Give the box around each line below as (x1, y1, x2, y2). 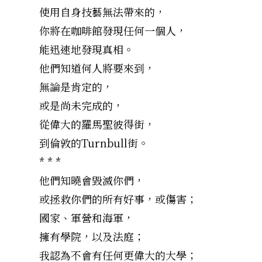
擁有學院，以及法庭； (39, 228, 144, 244)
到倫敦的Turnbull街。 (39, 135, 149, 150)
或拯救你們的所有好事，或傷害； (39, 191, 197, 206)
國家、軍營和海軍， (39, 209, 134, 225)
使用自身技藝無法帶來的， (39, 4, 166, 19)
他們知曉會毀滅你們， (39, 172, 144, 188)
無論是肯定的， (39, 78, 113, 94)
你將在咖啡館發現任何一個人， (39, 22, 187, 38)
